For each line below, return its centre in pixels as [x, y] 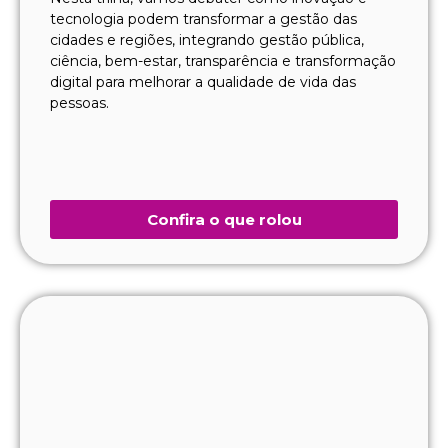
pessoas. [79, 102]
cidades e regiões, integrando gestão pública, [207, 39]
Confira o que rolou [224, 219]
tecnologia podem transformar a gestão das [203, 18]
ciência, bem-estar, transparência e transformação [223, 60]
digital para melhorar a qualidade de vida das [203, 81]
